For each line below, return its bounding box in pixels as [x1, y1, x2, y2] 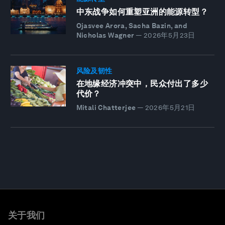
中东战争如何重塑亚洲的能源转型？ [76, 7, 208, 17]
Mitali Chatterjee [76, 103, 136, 112]
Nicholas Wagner [76, 31, 135, 39]
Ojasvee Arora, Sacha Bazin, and [76, 21, 188, 30]
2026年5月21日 [145, 103, 195, 112]
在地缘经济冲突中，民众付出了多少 [76, 79, 208, 89]
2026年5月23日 [143, 31, 195, 39]
